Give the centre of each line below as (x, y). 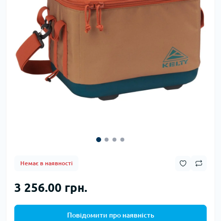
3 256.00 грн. (51, 188)
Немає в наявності (46, 163)
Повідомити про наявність (110, 215)
